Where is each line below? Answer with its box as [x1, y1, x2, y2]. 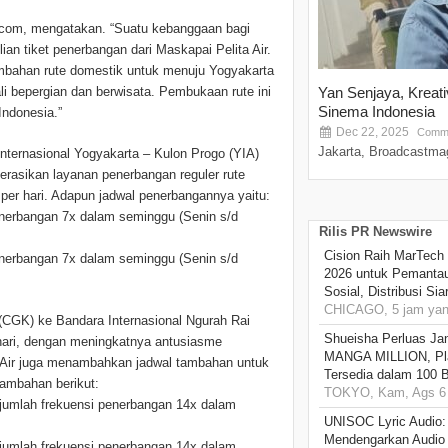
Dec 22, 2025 [333, 125, 409, 140]
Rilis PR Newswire [319, 224, 432, 240]
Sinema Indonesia [318, 103, 435, 121]
